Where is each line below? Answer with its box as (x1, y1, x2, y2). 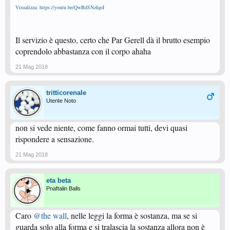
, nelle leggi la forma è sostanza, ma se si (67, 210, 197, 221)
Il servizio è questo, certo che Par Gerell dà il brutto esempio (15, 34, 210, 46)
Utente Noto (46, 98, 76, 104)
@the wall (33, 210, 67, 221)
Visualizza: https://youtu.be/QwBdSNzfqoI (15, 4, 104, 11)
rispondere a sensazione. (15, 133, 94, 145)
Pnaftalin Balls (46, 185, 81, 192)
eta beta (46, 177, 71, 185)
